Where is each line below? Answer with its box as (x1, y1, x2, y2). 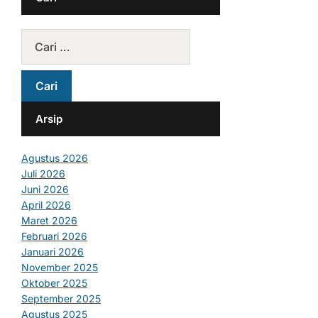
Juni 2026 (21, 183, 69, 196)
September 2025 (21, 292, 101, 305)
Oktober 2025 (21, 277, 87, 290)
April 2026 (21, 199, 71, 212)
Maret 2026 (21, 214, 77, 227)
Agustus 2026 (21, 152, 88, 165)
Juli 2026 (21, 168, 65, 180)
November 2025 (21, 261, 98, 274)
